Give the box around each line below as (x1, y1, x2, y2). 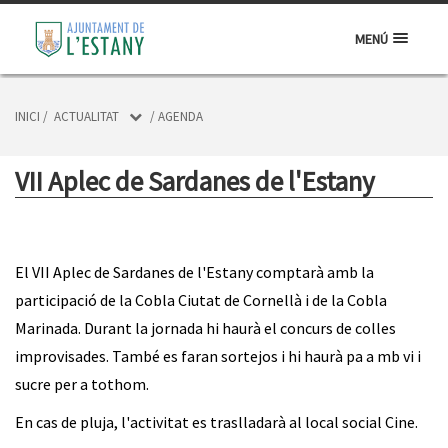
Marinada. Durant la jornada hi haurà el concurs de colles (15, 318, 396, 338)
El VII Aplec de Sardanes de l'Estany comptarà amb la (15, 262, 374, 282)
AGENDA (158, 108, 203, 125)
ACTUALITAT (54, 108, 119, 125)
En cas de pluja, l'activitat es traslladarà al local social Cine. (15, 412, 418, 432)
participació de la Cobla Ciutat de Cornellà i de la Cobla (15, 290, 387, 310)
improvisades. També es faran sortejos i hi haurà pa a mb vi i (15, 346, 421, 366)
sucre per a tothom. (15, 374, 149, 394)
